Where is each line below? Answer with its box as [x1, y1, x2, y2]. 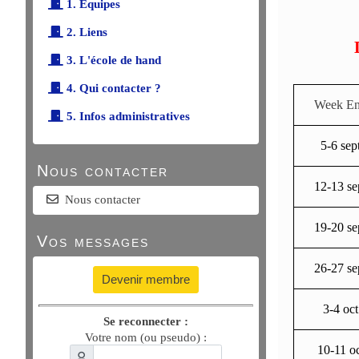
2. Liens [63, 26, 107, 38]
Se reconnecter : [103, 315, 188, 328]
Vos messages [37, 232, 149, 250]
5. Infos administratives [63, 110, 190, 123]
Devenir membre [102, 272, 190, 286]
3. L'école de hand [63, 54, 161, 67]
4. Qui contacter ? [63, 82, 161, 95]
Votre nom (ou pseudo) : [84, 331, 207, 344]
